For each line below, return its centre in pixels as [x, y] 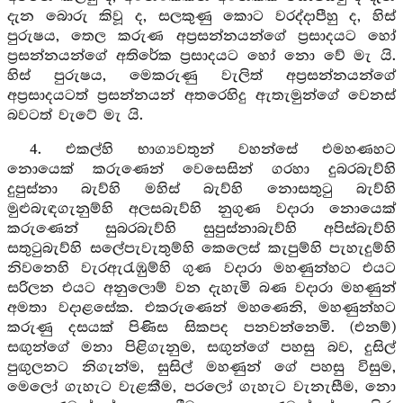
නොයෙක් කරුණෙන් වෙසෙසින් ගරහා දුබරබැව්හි [201, 170]
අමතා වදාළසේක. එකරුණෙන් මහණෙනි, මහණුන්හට [201, 308]
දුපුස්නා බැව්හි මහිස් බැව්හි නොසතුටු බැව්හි [201, 189]
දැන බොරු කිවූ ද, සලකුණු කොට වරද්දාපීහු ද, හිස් [201, 17]
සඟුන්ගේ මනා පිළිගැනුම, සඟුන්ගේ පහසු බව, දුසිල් [201, 348]
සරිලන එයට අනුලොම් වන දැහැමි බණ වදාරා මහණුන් [201, 288]
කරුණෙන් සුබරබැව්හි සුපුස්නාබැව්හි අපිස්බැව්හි [201, 229]
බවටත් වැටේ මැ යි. [75, 116]
